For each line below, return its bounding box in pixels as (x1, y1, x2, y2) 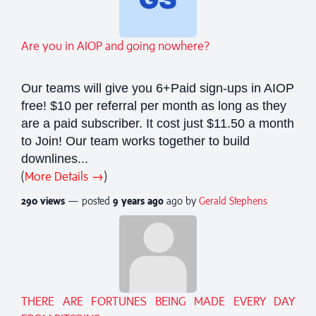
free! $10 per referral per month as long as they (21, 98, 286, 113)
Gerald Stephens (199, 194, 267, 207)
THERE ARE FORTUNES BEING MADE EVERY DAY (21, 293, 295, 308)
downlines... (21, 151, 88, 166)
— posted (65, 194, 113, 207)
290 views (21, 194, 65, 207)
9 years (113, 194, 145, 207)
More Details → (25, 169, 104, 183)
